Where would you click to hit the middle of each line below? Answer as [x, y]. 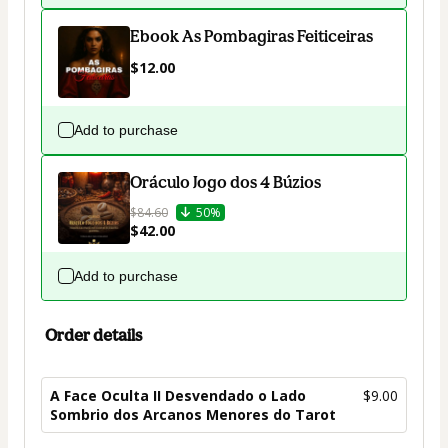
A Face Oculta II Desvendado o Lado [178, 395]
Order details [93, 334]
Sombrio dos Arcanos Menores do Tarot [193, 414]
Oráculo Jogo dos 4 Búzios [225, 181]
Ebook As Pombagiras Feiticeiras [251, 35]
